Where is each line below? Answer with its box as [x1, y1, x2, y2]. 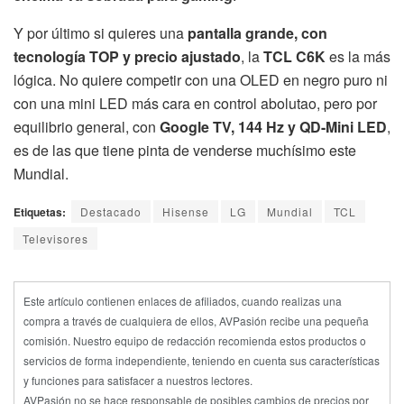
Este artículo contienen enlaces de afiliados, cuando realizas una [23, 293, 342, 309]
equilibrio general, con [14, 116, 160, 138]
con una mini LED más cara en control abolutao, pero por [14, 93, 377, 115]
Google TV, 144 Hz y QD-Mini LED [160, 116, 387, 138]
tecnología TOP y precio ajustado [14, 46, 241, 68]
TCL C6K [263, 46, 326, 68]
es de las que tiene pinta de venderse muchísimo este [14, 140, 356, 161]
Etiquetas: [14, 204, 66, 221]
